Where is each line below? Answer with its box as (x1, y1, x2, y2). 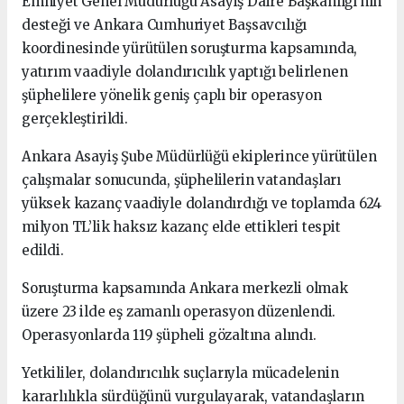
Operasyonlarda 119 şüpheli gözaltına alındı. (22, 326, 317, 344)
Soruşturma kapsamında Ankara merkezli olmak (22, 280, 348, 298)
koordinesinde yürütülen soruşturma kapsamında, (22, 40, 358, 58)
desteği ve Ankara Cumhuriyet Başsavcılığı (22, 16, 308, 34)
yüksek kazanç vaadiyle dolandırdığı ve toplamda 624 (22, 195, 382, 213)
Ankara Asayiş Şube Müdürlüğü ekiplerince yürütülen (22, 148, 377, 166)
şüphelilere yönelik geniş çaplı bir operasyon (22, 87, 322, 105)
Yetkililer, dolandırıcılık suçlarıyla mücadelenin (22, 364, 339, 382)
